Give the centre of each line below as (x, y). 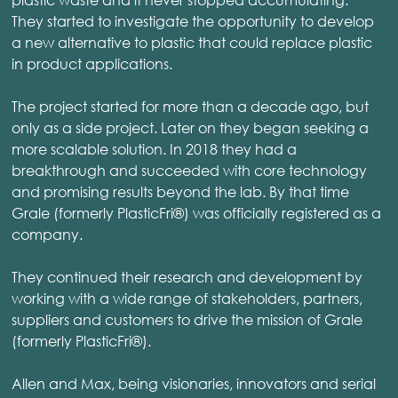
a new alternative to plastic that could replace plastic (192, 42)
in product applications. (92, 63)
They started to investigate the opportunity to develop (193, 20)
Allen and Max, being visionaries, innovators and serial (194, 383)
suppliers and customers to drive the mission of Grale (187, 319)
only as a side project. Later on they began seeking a (190, 127)
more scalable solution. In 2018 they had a (154, 148)
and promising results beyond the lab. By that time (180, 191)
